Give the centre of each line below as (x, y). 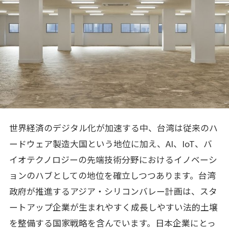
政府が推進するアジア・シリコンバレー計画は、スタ (113, 191)
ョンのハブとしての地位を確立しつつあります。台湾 (112, 175)
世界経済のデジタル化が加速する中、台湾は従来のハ (113, 128)
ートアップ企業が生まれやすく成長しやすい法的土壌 (113, 207)
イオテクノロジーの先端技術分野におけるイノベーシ (113, 159)
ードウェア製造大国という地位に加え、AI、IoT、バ (110, 143)
